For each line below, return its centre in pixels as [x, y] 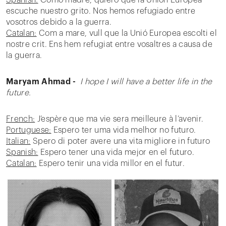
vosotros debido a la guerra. [59, 22]
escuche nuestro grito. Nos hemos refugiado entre [101, 11]
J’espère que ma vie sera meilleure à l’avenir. [120, 119]
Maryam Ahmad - [41, 82]
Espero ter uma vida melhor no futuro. [124, 130]
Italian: [18, 141]
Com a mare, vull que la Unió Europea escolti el [127, 33]
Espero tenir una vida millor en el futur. [111, 163]
